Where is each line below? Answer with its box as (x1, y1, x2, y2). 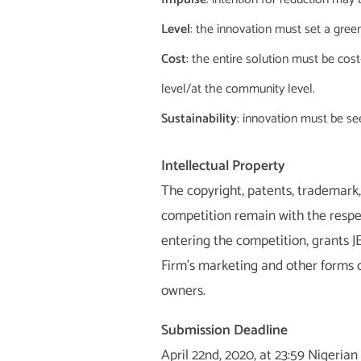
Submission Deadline (160, 318, 288, 342)
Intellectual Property (160, 155, 285, 179)
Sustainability (160, 108, 237, 131)
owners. (160, 280, 205, 304)
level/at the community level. (160, 78, 315, 101)
